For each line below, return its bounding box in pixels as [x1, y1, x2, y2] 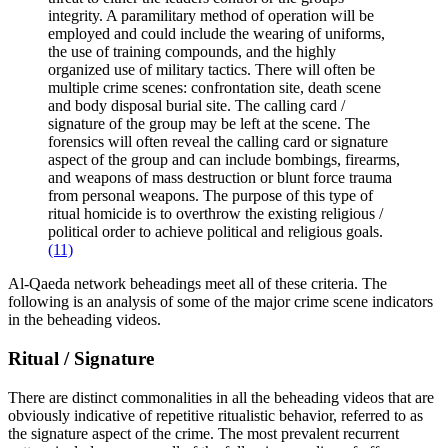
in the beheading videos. [8, 311, 161, 329]
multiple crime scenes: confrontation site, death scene [48, 79, 381, 97]
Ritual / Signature [8, 348, 154, 370]
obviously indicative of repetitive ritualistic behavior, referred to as [8, 406, 423, 424]
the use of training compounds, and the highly [48, 43, 336, 61]
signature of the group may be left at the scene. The [48, 115, 370, 133]
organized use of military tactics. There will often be [48, 61, 375, 79]
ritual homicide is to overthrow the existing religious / [48, 205, 383, 223]
